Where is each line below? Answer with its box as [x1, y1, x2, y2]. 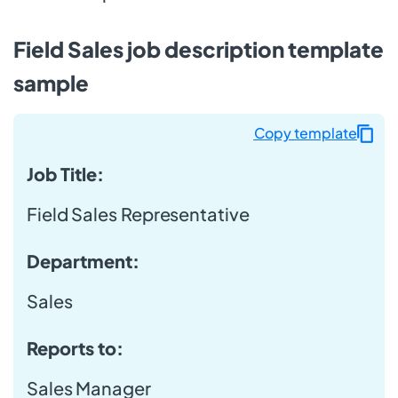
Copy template [253, 123, 357, 143]
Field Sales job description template [13, 35, 384, 62]
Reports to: [27, 336, 123, 359]
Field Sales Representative [27, 202, 250, 225]
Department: [27, 249, 139, 272]
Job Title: [27, 162, 104, 185]
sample [13, 68, 89, 96]
